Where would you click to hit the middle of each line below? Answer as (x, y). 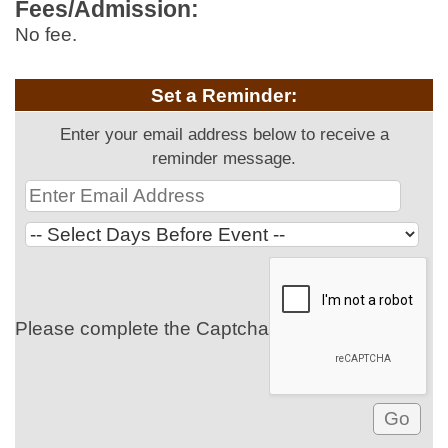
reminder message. (224, 158)
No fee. (66, 34)
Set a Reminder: (224, 95)
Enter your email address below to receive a (224, 134)
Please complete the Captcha (142, 328)
